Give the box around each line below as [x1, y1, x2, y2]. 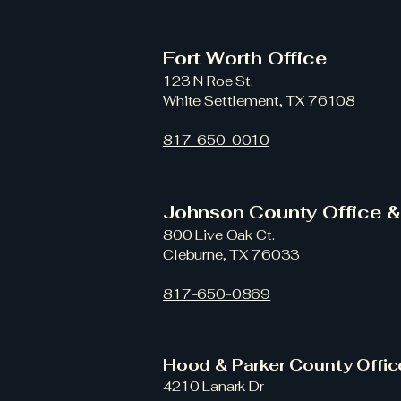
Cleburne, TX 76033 [163, 246, 301, 263]
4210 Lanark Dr [163, 378, 264, 395]
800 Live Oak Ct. [163, 226, 275, 243]
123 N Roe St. [163, 73, 254, 90]
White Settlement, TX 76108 [163, 92, 356, 109]
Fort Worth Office [163, 47, 327, 70]
